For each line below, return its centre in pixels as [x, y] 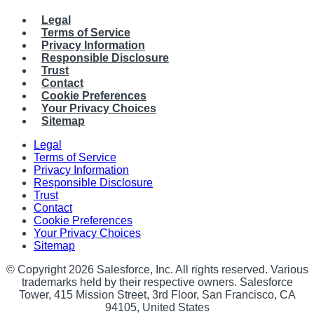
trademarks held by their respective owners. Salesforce [157, 282]
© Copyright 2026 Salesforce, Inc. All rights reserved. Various [157, 270]
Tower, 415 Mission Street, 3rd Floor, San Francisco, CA [157, 295]
